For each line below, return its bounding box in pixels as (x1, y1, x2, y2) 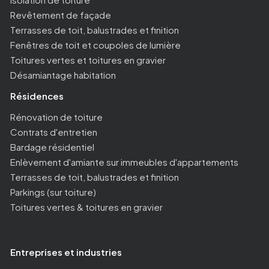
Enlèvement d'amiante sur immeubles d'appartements (10, 156, 238, 168)
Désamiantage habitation (10, 69, 116, 81)
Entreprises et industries (10, 246, 122, 258)
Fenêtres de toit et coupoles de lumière (10, 39, 181, 51)
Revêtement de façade (10, 9, 111, 21)
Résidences (10, 90, 64, 102)
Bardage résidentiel (10, 141, 94, 153)
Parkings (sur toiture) (10, 186, 96, 198)
